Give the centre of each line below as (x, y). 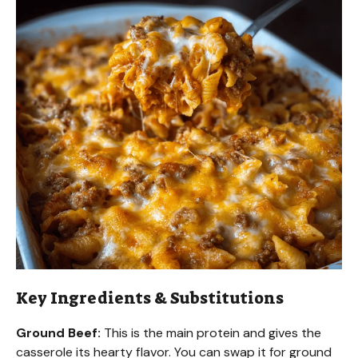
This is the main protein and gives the (211, 332)
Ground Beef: (58, 332)
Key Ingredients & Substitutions (150, 298)
